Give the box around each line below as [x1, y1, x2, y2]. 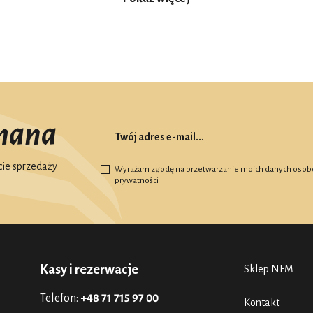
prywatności [115, 175, 159, 185]
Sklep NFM [244, 263, 293, 275]
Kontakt [244, 296, 279, 308]
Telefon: [39, 291, 80, 305]
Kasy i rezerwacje [39, 262, 138, 277]
